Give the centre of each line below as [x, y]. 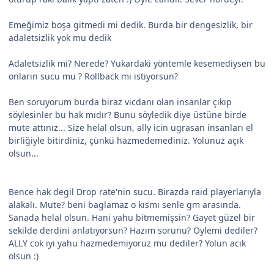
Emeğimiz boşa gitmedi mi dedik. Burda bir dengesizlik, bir [131, 25]
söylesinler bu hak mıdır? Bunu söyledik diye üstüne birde [128, 115]
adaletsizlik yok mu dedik [60, 38]
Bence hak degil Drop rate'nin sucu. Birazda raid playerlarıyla [135, 192]
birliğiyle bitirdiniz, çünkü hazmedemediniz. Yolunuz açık [126, 141]
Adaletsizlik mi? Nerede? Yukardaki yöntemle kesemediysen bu [137, 64]
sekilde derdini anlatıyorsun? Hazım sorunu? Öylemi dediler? [133, 231]
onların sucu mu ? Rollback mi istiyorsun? [93, 76]
